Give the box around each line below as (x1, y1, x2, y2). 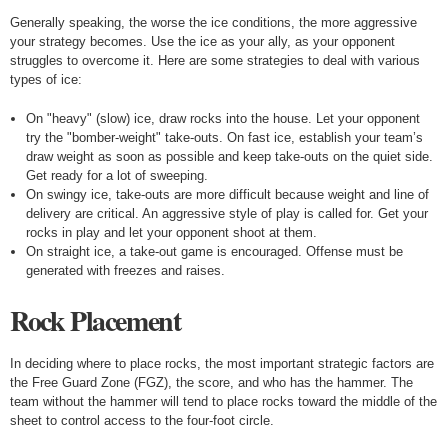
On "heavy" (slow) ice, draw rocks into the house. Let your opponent (25, 111, 420, 126)
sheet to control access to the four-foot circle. (10, 413, 274, 428)
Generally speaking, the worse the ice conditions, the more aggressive (10, 15, 417, 30)
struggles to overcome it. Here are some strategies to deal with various (10, 53, 420, 68)
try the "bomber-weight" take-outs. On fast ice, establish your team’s (25, 130, 423, 145)
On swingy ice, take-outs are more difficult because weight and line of (25, 187, 429, 202)
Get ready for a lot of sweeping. (25, 168, 208, 183)
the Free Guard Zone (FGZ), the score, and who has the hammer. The (10, 375, 413, 390)
